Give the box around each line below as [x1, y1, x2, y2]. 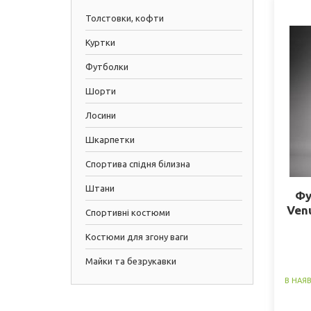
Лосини [85, 110, 116, 120]
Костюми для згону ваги [85, 232, 188, 242]
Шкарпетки [85, 135, 135, 144]
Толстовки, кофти [85, 13, 164, 23]
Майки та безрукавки [85, 256, 176, 266]
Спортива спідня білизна [85, 159, 190, 169]
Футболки [85, 62, 128, 72]
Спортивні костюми [85, 208, 170, 217]
